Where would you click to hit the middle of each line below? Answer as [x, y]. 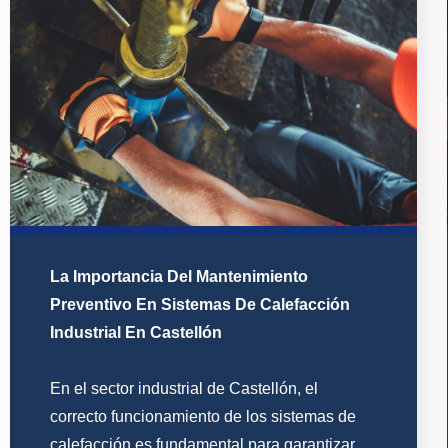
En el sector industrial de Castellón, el [184, 389]
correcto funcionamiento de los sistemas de [203, 417]
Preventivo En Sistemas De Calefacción [200, 305]
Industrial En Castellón [136, 333]
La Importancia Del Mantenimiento [179, 277]
